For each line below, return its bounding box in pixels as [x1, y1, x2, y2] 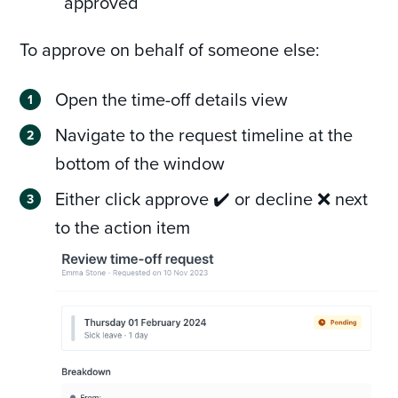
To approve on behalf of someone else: [20, 36, 321, 62]
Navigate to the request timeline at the [55, 121, 354, 147]
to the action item [55, 213, 191, 240]
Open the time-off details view [55, 85, 289, 112]
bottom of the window [55, 149, 226, 176]
